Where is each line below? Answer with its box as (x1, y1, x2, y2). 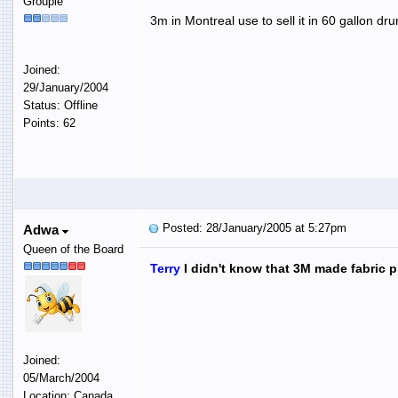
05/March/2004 (22, 370, 99, 385)
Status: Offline (22, 98, 98, 112)
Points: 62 (22, 115, 76, 130)
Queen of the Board (22, 242, 123, 256)
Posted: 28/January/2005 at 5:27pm (158, 220, 346, 235)
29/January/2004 (22, 80, 108, 94)
